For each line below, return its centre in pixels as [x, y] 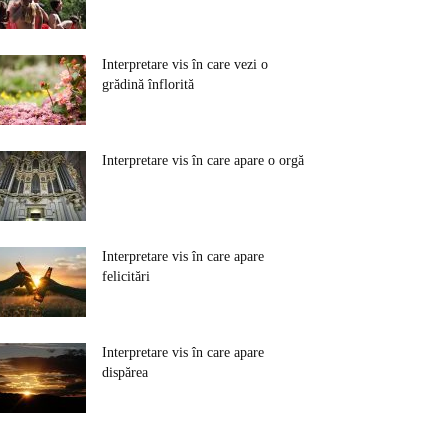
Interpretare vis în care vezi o [185, 64]
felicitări [126, 276]
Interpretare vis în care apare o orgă [203, 160]
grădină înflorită [148, 84]
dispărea [125, 372]
